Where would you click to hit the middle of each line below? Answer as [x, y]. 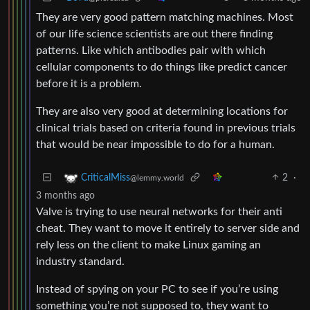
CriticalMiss [106, 177]
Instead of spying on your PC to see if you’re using [157, 289]
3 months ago [65, 195]
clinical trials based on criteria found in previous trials [166, 128]
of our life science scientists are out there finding [154, 34]
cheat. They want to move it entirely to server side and [168, 228]
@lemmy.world [157, 177]
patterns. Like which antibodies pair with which [151, 50]
